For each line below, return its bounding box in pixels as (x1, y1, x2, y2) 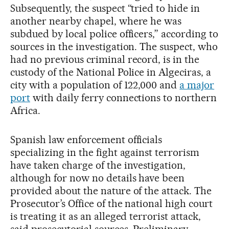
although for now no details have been (10, 172, 185, 184)
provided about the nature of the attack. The (10, 185, 212, 197)
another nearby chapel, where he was (10, 15, 182, 27)
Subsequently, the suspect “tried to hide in (10, 2, 200, 14)
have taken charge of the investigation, (10, 159, 186, 171)
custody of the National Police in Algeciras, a (10, 66, 212, 78)
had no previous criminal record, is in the (10, 53, 200, 65)
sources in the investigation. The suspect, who (10, 40, 218, 53)
